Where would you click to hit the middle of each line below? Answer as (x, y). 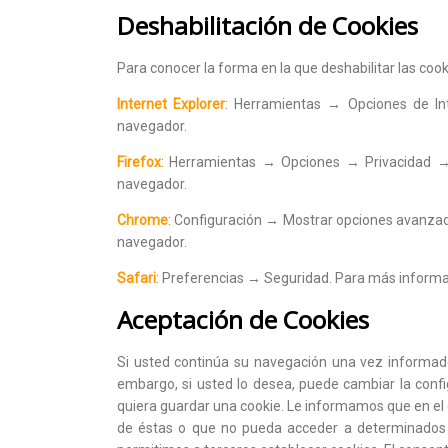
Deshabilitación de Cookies (267, 25)
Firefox (139, 161)
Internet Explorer (171, 103)
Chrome (142, 219)
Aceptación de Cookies (243, 319)
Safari (136, 277)
